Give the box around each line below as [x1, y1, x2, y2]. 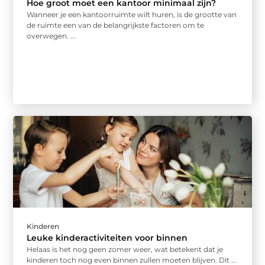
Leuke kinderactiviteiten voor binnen [27, 232, 188, 244]
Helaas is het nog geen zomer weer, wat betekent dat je [27, 245, 224, 254]
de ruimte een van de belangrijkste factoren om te [27, 20, 205, 30]
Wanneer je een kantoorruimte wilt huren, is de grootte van [27, 9, 237, 19]
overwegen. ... [27, 31, 76, 40]
